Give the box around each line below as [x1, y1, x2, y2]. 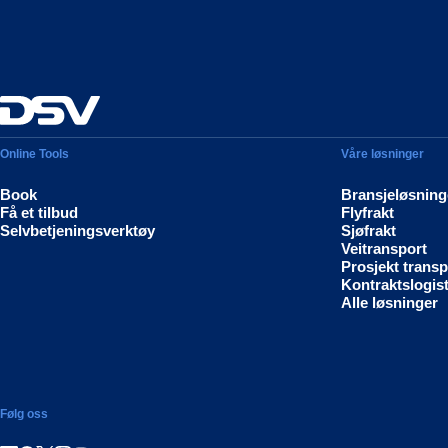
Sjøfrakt [341, 222, 397, 240]
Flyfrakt [341, 204, 395, 222]
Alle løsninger [341, 294, 439, 312]
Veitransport [341, 240, 428, 258]
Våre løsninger [341, 147, 425, 162]
